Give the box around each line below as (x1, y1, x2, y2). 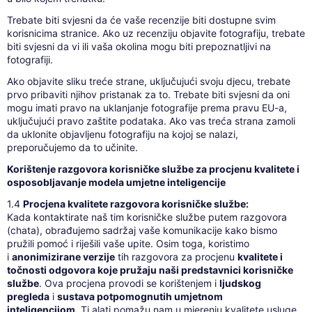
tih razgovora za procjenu (114, 250, 237, 263)
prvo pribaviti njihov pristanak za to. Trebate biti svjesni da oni (6, 88, 290, 100)
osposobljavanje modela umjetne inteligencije (6, 175, 226, 188)
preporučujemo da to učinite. (6, 141, 138, 153)
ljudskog (219, 276, 261, 289)
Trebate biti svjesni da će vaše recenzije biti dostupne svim (6, 14, 276, 26)
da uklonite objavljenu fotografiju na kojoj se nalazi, (6, 127, 238, 140)
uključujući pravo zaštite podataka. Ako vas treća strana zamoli (6, 114, 295, 127)
